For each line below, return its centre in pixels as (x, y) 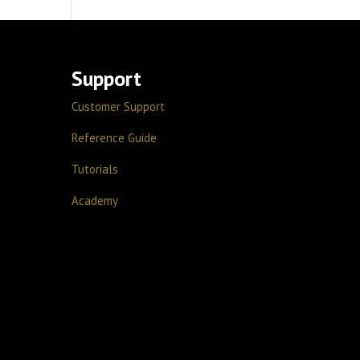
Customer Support (119, 107)
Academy (95, 201)
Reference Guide (115, 138)
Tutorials (95, 170)
